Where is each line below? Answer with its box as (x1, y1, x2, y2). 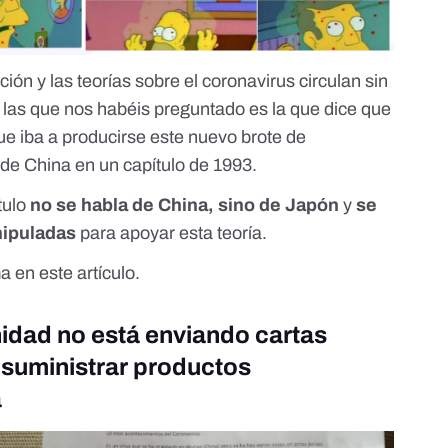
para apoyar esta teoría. (76, 222, 268, 243)
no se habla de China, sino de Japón (30, 194, 340, 215)
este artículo (39, 262, 136, 283)
